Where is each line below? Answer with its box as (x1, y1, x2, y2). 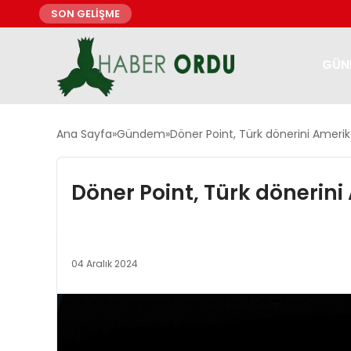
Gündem (117, 126, 165, 143)
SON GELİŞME (51, 6, 120, 21)
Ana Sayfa (56, 126, 112, 143)
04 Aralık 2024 (71, 257, 138, 271)
